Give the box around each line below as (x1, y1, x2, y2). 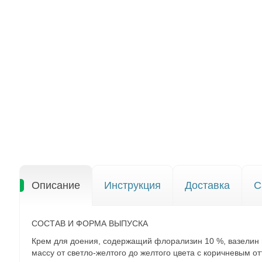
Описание (32, 180, 80, 191)
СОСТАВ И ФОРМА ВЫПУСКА (32, 219, 148, 228)
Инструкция (104, 180, 161, 191)
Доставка (185, 180, 230, 191)
